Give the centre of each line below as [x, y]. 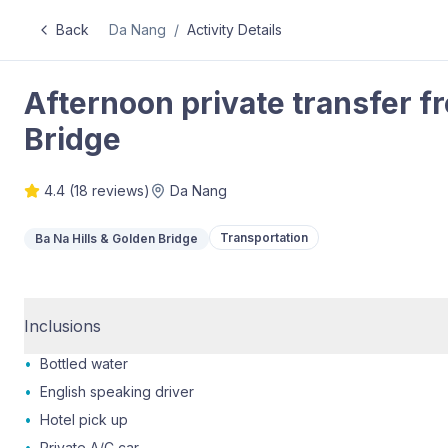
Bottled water [84, 363]
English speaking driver [117, 391]
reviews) [119, 190]
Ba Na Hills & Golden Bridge [116, 238]
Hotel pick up [84, 419]
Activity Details [234, 29]
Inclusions [62, 326]
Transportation [264, 237]
